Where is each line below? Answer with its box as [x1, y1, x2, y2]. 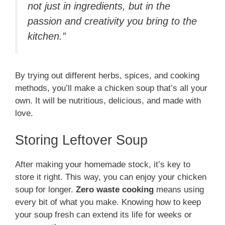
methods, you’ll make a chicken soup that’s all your [15, 83, 207, 93]
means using [154, 185, 204, 195]
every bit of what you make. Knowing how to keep [15, 197, 201, 207]
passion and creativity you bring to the [28, 16, 197, 27]
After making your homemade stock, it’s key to [15, 160, 190, 170]
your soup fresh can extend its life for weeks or [15, 210, 192, 220]
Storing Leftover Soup [15, 133, 148, 148]
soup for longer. [15, 185, 76, 195]
